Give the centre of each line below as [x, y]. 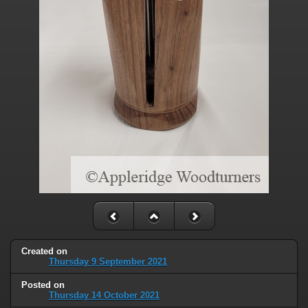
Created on [44, 251]
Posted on [43, 285]
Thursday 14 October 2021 [104, 295]
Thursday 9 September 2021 [108, 261]
